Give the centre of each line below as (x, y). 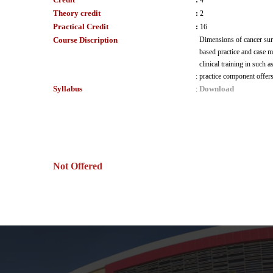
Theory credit (77, 13)
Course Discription (85, 40)
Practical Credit (81, 27)
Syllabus (68, 89)
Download (217, 89)
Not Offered (78, 166)
